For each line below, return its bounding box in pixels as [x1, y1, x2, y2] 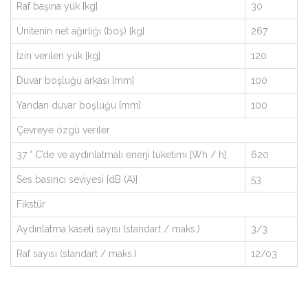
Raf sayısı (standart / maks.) [16, 248, 137, 259]
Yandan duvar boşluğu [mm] [16, 100, 141, 111]
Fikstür [16, 199, 45, 210]
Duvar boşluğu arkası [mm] [16, 75, 134, 86]
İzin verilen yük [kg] [16, 50, 100, 61]
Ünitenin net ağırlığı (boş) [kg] [16, 25, 144, 36]
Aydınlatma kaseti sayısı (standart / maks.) [16, 223, 200, 234]
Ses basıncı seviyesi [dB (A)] [16, 174, 137, 185]
